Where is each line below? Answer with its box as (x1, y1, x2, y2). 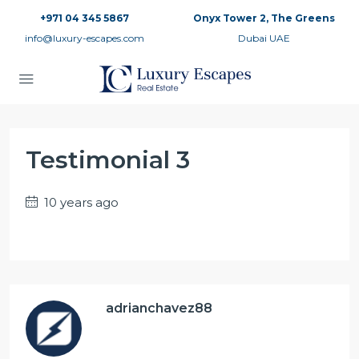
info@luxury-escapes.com (24, 32, 144, 44)
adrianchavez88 (106, 301, 212, 316)
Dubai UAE (237, 32, 290, 44)
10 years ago (41, 195, 119, 210)
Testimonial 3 (26, 145, 190, 175)
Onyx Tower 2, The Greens (192, 12, 335, 24)
